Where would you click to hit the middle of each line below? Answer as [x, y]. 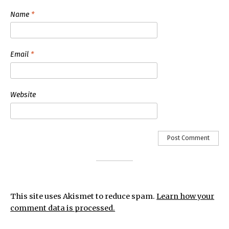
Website [23, 95]
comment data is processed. [63, 208]
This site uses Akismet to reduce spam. [84, 196]
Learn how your [186, 196]
